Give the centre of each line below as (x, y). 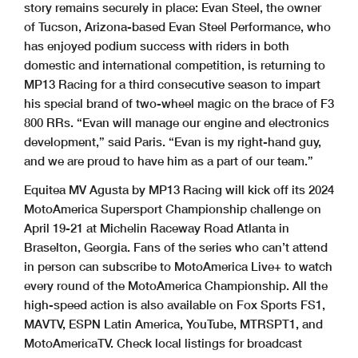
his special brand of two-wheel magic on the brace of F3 (179, 103)
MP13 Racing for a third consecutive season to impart (172, 84)
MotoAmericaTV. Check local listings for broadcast (163, 343)
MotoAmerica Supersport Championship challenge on (173, 209)
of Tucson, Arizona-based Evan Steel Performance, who (177, 27)
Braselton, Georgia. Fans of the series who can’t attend (176, 247)
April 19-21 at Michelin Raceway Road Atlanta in (157, 228)
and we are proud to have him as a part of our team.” (169, 161)
